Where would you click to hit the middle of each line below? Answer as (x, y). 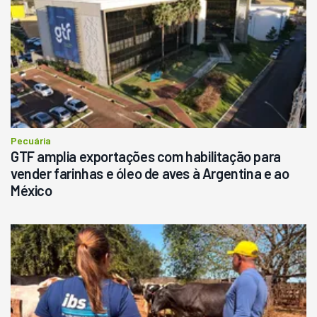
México (31, 190)
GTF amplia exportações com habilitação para (146, 156)
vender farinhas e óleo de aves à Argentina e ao (150, 173)
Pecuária (31, 140)
